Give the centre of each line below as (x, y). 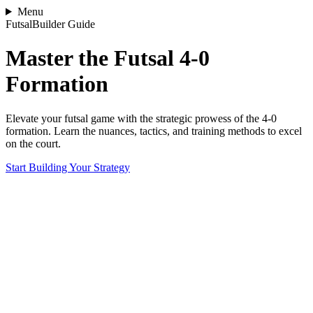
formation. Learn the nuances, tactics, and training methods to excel (154, 131)
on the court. (33, 143)
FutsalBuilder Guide (50, 24)
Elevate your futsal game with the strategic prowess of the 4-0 (141, 118)
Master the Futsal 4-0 (108, 58)
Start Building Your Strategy (68, 167)
